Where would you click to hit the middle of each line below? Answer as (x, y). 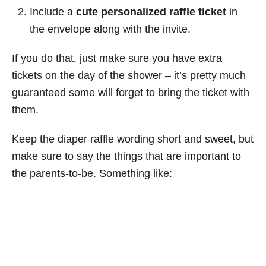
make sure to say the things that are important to (126, 156)
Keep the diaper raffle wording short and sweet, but (133, 139)
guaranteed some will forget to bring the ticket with (131, 92)
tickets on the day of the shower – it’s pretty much (129, 75)
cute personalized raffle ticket (151, 12)
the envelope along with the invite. (110, 29)
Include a (53, 12)
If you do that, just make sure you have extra (117, 58)
